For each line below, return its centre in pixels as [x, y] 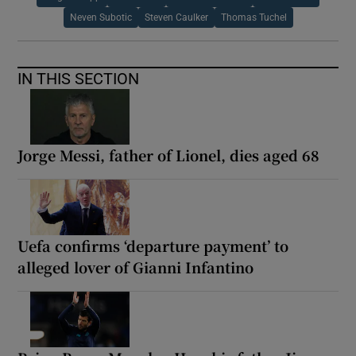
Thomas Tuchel [253, 18]
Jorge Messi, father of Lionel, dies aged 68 [169, 155]
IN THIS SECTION [79, 79]
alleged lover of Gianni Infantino [136, 267]
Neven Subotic [101, 18]
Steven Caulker [176, 18]
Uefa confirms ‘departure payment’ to [153, 246]
